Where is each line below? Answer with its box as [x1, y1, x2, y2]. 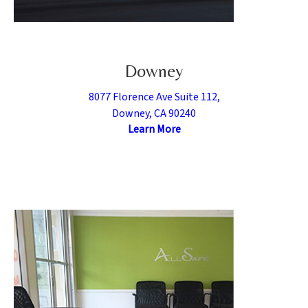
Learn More [127, 121, 181, 137]
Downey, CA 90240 [112, 105, 196, 121]
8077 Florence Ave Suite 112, [88, 89, 220, 104]
